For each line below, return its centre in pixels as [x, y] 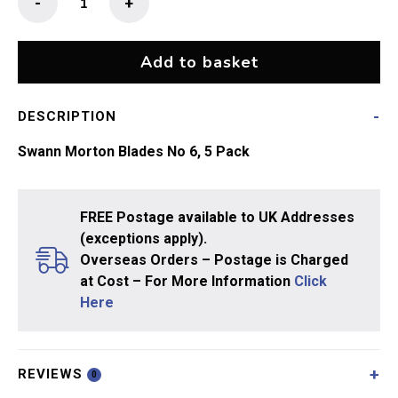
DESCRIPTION [67, 116]
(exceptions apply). [143, 239]
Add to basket [199, 62]
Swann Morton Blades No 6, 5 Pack [134, 151]
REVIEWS [52, 374]
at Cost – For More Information [187, 281]
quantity [84, 99]
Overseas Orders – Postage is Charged [214, 260]
